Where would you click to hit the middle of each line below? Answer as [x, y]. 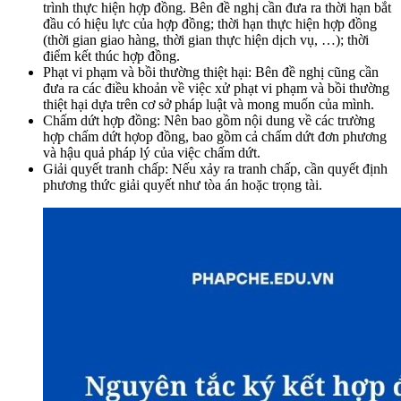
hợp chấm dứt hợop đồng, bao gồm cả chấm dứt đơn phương [215, 137]
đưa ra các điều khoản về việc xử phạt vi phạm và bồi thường [216, 89]
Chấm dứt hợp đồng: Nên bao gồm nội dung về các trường [209, 121]
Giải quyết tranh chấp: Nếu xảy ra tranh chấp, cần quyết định [215, 169]
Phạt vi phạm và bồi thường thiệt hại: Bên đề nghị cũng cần [211, 73]
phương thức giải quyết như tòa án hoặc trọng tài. [183, 185]
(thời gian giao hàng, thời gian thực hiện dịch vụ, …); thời [206, 40]
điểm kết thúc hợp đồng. [111, 56]
